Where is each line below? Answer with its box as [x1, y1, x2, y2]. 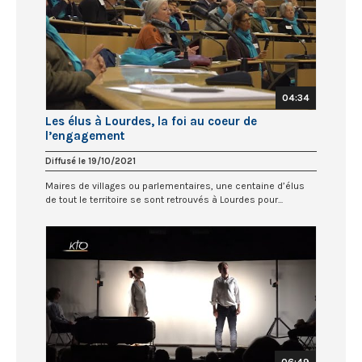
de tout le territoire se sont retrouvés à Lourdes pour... [45, 193, 283, 205]
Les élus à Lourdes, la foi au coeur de [45, 113, 257, 128]
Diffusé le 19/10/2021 [45, 155, 136, 166]
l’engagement [45, 128, 124, 143]
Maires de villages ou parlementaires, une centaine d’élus [45, 179, 305, 192]
